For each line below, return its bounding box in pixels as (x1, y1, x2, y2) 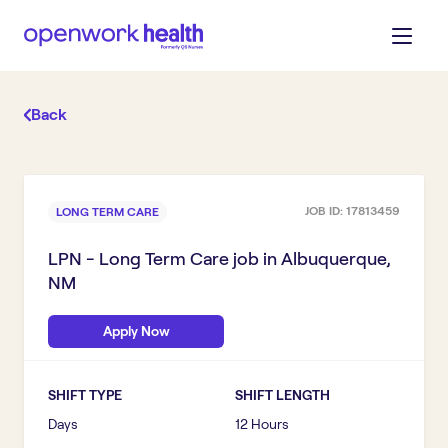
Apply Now (102, 323, 170, 339)
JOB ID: (305, 204, 346, 217)
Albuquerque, (281, 249, 391, 269)
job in (229, 249, 281, 269)
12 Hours (235, 416, 289, 432)
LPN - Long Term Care (48, 249, 229, 269)
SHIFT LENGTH (235, 387, 330, 403)
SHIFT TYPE (48, 387, 122, 403)
